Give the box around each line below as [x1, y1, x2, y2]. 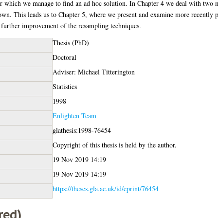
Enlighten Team [52, 110, 96, 120]
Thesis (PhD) [52, 37, 89, 47]
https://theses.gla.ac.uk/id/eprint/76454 [52, 183, 159, 193]
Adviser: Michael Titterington [52, 67, 135, 76]
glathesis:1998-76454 [52, 125, 111, 135]
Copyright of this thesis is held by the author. [52, 140, 177, 149]
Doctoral [52, 52, 76, 62]
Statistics [52, 81, 77, 91]
